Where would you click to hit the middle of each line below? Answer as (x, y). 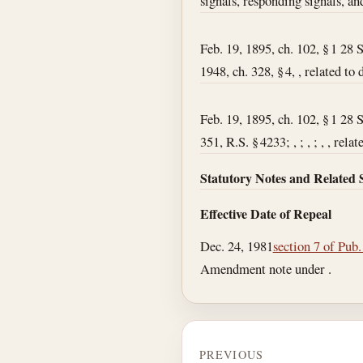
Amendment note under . (265, 269)
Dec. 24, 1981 (236, 246)
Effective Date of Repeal (265, 213)
